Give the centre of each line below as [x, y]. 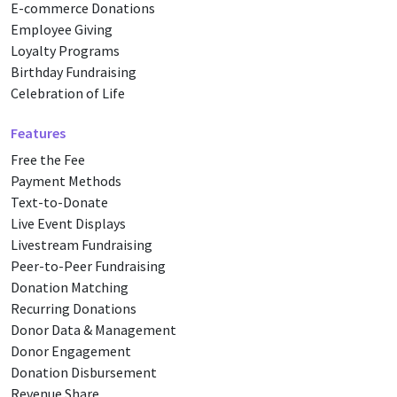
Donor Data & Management [93, 330]
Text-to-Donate [59, 202]
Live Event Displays [68, 223]
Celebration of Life [68, 93]
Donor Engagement [71, 351]
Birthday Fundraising [74, 72]
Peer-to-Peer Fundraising [88, 266]
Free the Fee [48, 160]
